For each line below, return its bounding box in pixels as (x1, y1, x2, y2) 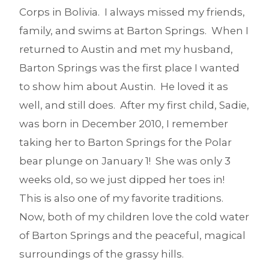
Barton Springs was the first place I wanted (19, 61, 240, 74)
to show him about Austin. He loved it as (19, 80, 228, 92)
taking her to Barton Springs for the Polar (19, 136, 232, 148)
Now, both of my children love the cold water (19, 210, 249, 223)
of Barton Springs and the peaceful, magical (19, 229, 246, 241)
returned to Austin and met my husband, (19, 43, 233, 55)
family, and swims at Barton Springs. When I (19, 24, 249, 37)
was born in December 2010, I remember (19, 117, 228, 130)
